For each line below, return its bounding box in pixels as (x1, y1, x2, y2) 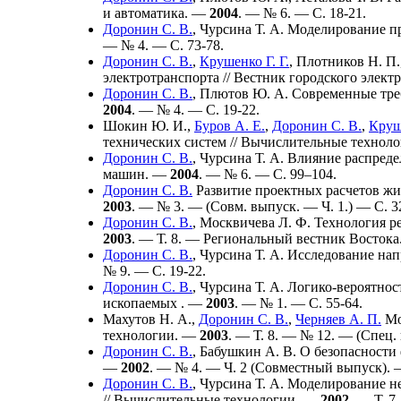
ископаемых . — (103, 294, 206, 311)
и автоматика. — (103, 4, 209, 21)
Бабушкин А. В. (200, 343, 296, 359)
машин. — (103, 166, 170, 182)
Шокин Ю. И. (103, 117, 187, 133)
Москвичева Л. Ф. (200, 214, 311, 230)
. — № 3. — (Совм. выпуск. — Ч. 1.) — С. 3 (132, 198, 398, 214)
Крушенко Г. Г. (200, 53, 289, 69)
